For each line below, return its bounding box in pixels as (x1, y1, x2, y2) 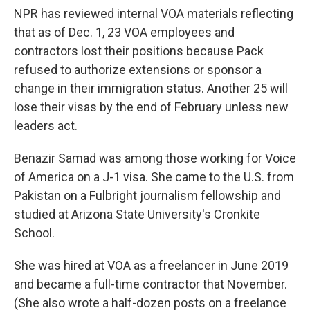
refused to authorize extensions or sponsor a (14, 62, 262, 77)
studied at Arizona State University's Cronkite (14, 206, 260, 221)
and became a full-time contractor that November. (14, 276, 287, 291)
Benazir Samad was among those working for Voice (14, 150, 296, 165)
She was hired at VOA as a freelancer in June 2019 (14, 257, 289, 273)
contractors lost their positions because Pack (14, 43, 264, 58)
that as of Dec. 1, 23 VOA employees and (14, 24, 235, 39)
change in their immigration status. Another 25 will (14, 80, 288, 95)
